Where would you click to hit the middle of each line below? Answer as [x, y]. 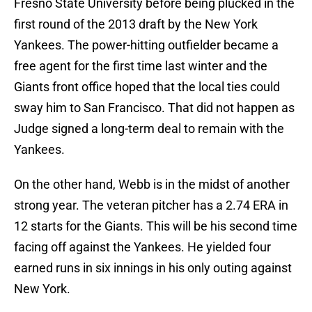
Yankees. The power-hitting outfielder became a [146, 45]
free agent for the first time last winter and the [141, 66]
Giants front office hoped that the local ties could [147, 87]
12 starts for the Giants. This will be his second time [156, 226]
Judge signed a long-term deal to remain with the [149, 129]
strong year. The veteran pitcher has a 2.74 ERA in [151, 205]
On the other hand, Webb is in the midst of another [152, 185]
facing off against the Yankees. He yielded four [142, 247]
